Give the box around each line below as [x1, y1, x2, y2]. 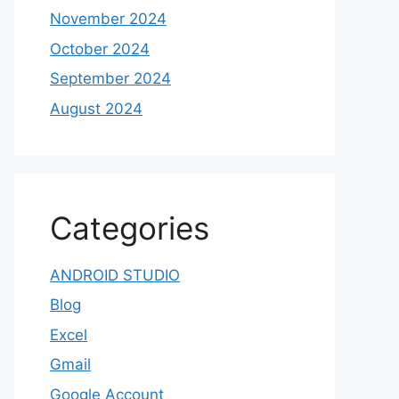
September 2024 [50, 69, 171, 87]
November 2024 [50, 10, 167, 28]
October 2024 [50, 39, 150, 58]
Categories [50, 208, 209, 247]
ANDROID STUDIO [50, 265, 180, 284]
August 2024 [50, 99, 142, 118]
